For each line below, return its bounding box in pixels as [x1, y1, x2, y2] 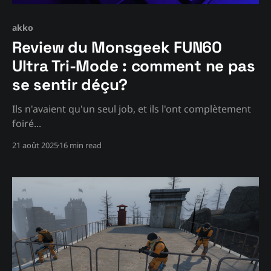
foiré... [12, 116, 41, 130]
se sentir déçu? [12, 74, 128, 95]
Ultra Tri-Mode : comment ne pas [12, 55, 255, 76]
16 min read [59, 139, 102, 151]
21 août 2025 [12, 139, 58, 151]
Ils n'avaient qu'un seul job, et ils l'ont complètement [12, 102, 251, 116]
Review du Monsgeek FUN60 [12, 36, 222, 57]
